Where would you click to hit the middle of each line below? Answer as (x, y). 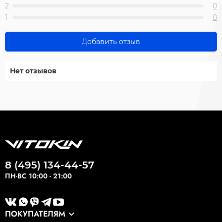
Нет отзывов (33, 71)
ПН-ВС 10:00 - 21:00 (38, 176)
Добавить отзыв (111, 41)
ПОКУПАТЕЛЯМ (35, 214)
